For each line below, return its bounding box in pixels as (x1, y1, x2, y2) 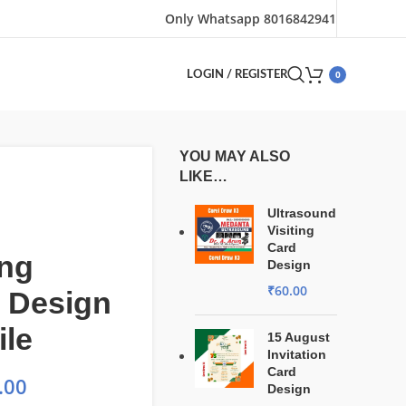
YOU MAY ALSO (179, 149, 291, 164)
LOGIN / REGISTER (187, 68, 287, 81)
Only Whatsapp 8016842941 (165, 9, 336, 27)
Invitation (267, 347, 327, 362)
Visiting (267, 223, 315, 237)
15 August (267, 330, 331, 344)
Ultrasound (267, 206, 337, 220)
